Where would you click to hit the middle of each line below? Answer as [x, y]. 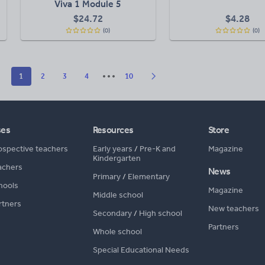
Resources [113, 130]
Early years [112, 149]
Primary [106, 177]
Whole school [117, 232]
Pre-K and [157, 149]
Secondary [112, 213]
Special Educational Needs [141, 250]
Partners [223, 227]
